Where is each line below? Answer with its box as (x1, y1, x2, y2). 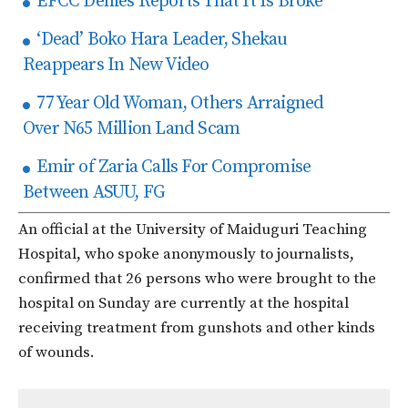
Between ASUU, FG (23, 181, 166, 205)
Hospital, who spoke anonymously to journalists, (18, 244, 354, 265)
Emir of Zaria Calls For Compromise (33, 156, 311, 179)
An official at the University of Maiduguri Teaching (18, 219, 367, 240)
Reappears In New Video (23, 54, 209, 77)
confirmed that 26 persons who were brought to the (18, 269, 376, 290)
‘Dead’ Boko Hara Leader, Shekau (33, 28, 288, 52)
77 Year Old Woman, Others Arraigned (33, 92, 324, 116)
